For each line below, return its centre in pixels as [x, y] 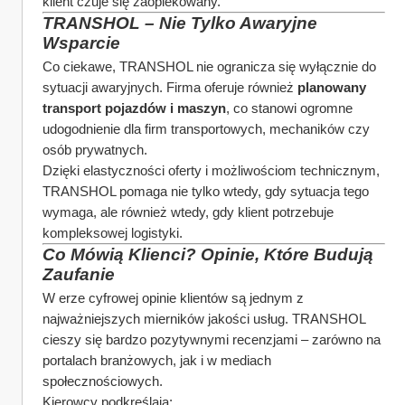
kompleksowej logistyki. [113, 233]
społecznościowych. [103, 381]
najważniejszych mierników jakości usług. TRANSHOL [204, 319]
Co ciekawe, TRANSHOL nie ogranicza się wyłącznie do [209, 66]
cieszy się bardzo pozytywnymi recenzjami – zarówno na [212, 339]
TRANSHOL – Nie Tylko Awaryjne [180, 23]
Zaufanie [79, 274]
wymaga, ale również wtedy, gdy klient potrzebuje [188, 212]
